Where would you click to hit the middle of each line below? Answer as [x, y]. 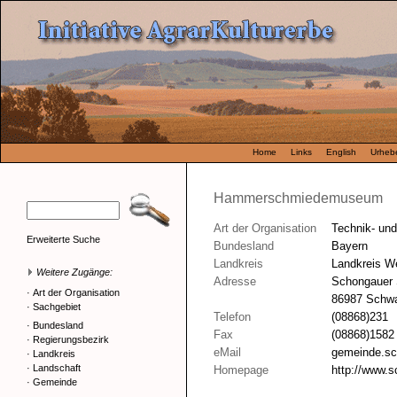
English [341, 152]
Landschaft [57, 368]
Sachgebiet [57, 307]
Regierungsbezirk [71, 339]
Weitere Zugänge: [73, 272]
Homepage [241, 370]
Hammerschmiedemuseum [298, 198]
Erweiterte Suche [63, 239]
